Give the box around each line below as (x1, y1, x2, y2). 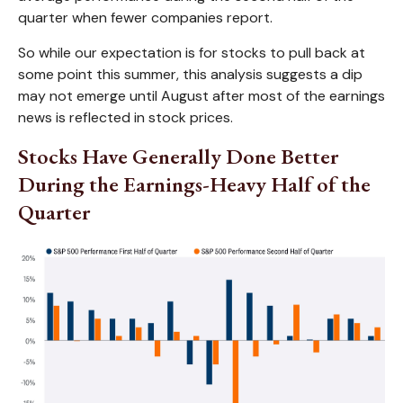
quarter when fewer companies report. (18, 7, 273, 27)
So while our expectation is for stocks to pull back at (18, 42, 365, 62)
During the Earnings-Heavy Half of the (18, 169, 371, 198)
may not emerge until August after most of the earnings (18, 85, 385, 105)
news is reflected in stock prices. (18, 107, 233, 127)
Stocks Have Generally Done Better (18, 141, 338, 170)
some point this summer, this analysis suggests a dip (18, 64, 363, 84)
